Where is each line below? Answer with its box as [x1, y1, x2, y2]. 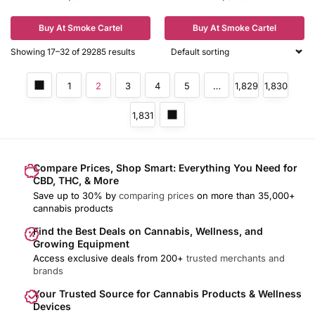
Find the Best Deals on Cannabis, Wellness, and [33, 224, 263, 237]
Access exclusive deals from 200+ [33, 252, 186, 264]
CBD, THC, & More [33, 174, 119, 187]
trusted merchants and [186, 252, 285, 264]
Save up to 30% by [33, 189, 119, 201]
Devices [33, 300, 71, 312]
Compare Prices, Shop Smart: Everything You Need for [33, 162, 297, 174]
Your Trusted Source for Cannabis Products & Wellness [33, 287, 302, 300]
